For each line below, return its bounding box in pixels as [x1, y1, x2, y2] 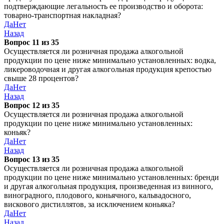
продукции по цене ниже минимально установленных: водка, [4, 56, 216, 64]
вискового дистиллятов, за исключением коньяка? [4, 200, 175, 208]
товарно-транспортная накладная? [4, 11, 121, 19]
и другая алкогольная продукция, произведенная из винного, [4, 182, 213, 190]
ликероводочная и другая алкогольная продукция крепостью [4, 65, 211, 73]
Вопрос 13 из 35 [4, 155, 59, 163]
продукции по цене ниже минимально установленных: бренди [4, 173, 219, 181]
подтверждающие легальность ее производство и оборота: [4, 2, 203, 10]
